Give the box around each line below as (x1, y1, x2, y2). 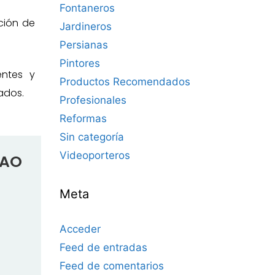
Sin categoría (60, 131, 124, 143)
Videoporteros (60, 149, 130, 161)
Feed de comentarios (60, 260, 164, 272)
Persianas (60, 39, 108, 51)
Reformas (60, 112, 107, 125)
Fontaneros (60, 2, 115, 14)
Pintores (60, 57, 100, 69)
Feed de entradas (60, 241, 147, 254)
